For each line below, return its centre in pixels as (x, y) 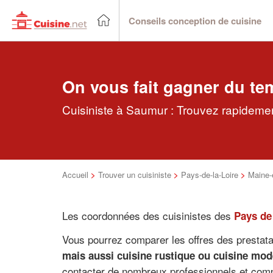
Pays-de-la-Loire (210, 175)
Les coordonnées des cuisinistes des (148, 215)
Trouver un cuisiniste (135, 175)
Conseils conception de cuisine (195, 20)
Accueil (75, 175)
